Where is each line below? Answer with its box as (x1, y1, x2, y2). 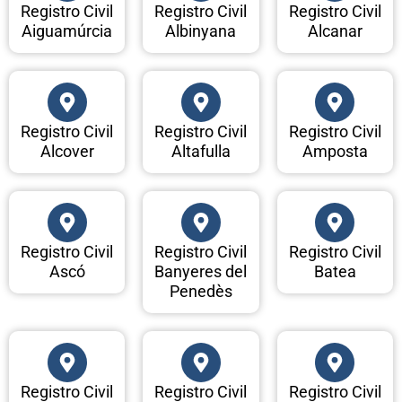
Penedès (169, 282, 232, 301)
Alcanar (307, 22, 363, 41)
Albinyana (165, 22, 237, 41)
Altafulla (170, 142, 231, 162)
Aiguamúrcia (22, 22, 113, 41)
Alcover (39, 142, 94, 162)
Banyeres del (154, 262, 248, 282)
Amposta (301, 142, 368, 162)
